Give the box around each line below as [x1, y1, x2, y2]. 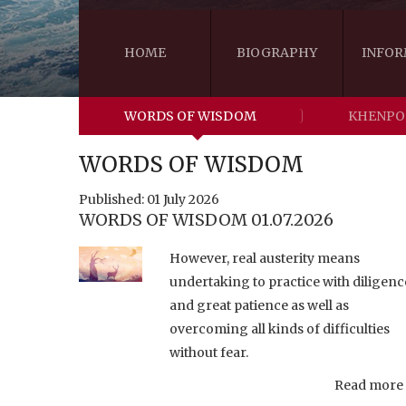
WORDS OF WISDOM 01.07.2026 [79, 208, 333, 230]
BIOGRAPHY [237, 43, 317, 61]
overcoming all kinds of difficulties [169, 320, 390, 337]
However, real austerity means [169, 249, 360, 266]
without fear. [169, 343, 251, 361]
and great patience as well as [169, 296, 349, 314]
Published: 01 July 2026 [79, 190, 219, 208]
